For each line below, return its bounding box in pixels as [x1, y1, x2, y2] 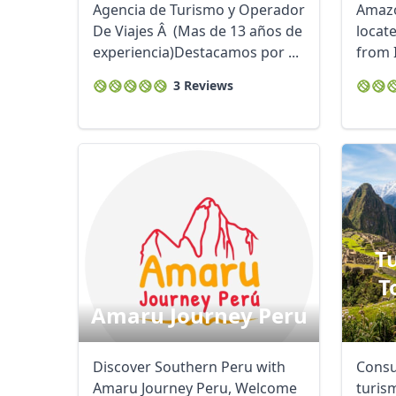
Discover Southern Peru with [93, 357, 286, 377]
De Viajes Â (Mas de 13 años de [93, 21, 302, 41]
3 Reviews [173, 77, 233, 94]
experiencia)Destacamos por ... [93, 42, 299, 62]
